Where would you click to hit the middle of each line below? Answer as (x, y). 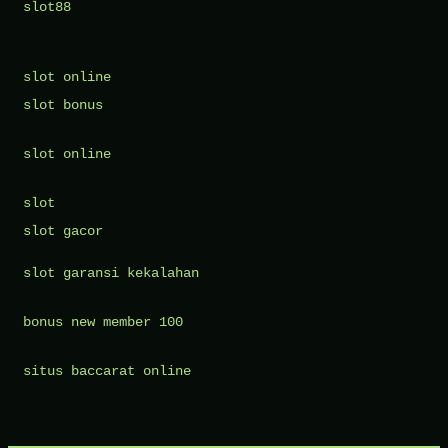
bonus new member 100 (103, 322)
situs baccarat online (107, 371)
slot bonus (63, 105)
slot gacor (63, 231)
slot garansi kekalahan (111, 273)
